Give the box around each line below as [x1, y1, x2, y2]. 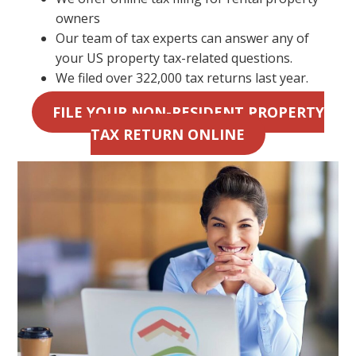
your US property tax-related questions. [56, 49, 293, 68]
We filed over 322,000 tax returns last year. [56, 69, 309, 87]
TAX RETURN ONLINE [91, 125, 245, 145]
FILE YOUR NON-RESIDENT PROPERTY [52, 103, 324, 122]
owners [56, 10, 101, 28]
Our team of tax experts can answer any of [56, 29, 310, 48]
